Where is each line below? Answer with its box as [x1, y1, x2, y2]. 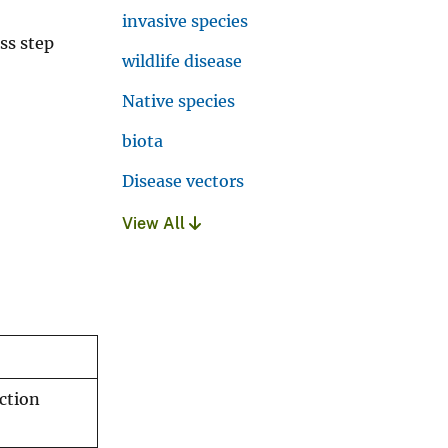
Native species [122, 90, 235, 111]
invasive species [122, 10, 248, 31]
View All [122, 213, 189, 233]
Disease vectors [122, 170, 244, 191]
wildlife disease [122, 50, 242, 71]
